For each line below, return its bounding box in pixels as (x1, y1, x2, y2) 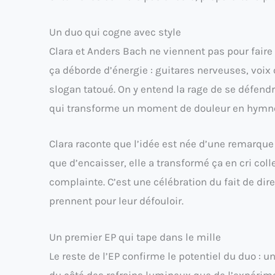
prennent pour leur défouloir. (49, 195, 184, 207)
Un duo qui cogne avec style (49, 26, 181, 39)
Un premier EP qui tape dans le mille (49, 230, 221, 243)
